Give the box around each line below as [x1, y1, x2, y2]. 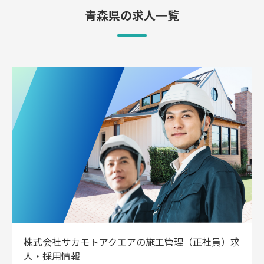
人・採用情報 [24, 248, 80, 263]
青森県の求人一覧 [85, 6, 179, 24]
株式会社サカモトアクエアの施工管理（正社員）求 [24, 234, 240, 249]
